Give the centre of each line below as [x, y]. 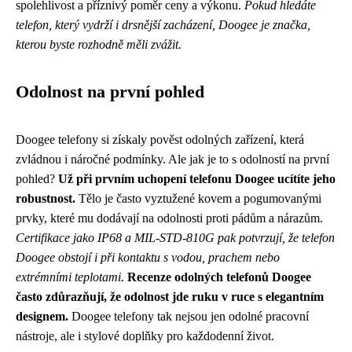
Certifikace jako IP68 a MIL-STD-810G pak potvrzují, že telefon [175, 238]
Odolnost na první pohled [110, 92]
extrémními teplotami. [70, 277]
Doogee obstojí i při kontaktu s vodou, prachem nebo [148, 257]
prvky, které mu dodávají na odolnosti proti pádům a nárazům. [169, 218]
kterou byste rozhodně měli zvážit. [99, 44]
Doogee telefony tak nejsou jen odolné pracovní [189, 316]
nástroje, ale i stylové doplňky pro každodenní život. [145, 336]
